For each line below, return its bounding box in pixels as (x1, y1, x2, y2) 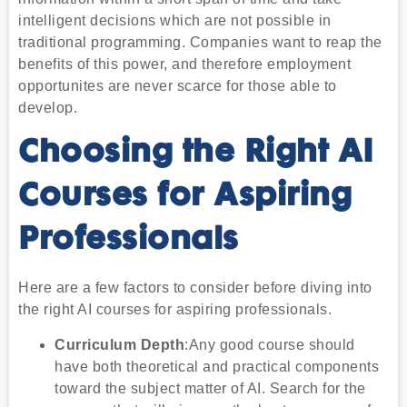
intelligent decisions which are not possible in (18, 13, 332, 29)
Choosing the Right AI (18, 139, 374, 168)
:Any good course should (184, 336, 355, 352)
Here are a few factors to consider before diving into (18, 280, 372, 296)
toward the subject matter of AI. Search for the (55, 380, 366, 396)
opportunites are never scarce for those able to (18, 78, 337, 94)
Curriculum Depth (55, 336, 184, 352)
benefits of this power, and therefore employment (18, 56, 351, 73)
